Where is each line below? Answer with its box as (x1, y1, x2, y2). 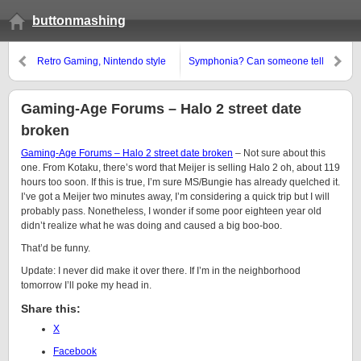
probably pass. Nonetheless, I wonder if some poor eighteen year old (21, 205, 322, 217)
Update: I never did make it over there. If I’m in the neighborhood (21, 265, 301, 276)
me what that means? (230, 70, 324, 81)
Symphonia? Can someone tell (189, 56, 324, 67)
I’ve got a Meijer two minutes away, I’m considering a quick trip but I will (21, 191, 330, 202)
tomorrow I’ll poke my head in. (21, 280, 151, 291)
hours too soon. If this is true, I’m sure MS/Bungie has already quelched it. (21, 176, 340, 188)
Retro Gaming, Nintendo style (37, 56, 166, 67)
